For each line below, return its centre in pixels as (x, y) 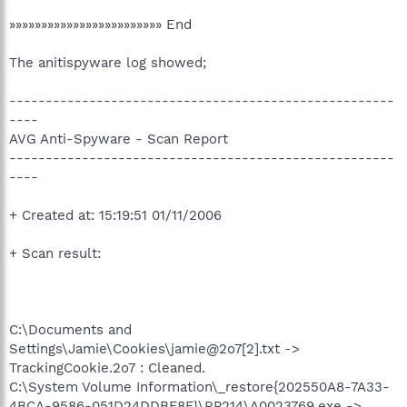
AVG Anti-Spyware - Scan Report (119, 139)
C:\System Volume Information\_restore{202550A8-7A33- (199, 387)
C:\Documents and (70, 330)
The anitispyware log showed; (108, 63)
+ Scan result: (55, 253)
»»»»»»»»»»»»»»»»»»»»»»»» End (100, 25)
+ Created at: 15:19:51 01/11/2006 (115, 215)
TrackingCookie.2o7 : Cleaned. (107, 368)
